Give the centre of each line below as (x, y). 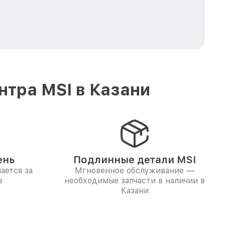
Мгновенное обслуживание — (135, 171)
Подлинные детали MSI (135, 160)
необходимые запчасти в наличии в (135, 181)
